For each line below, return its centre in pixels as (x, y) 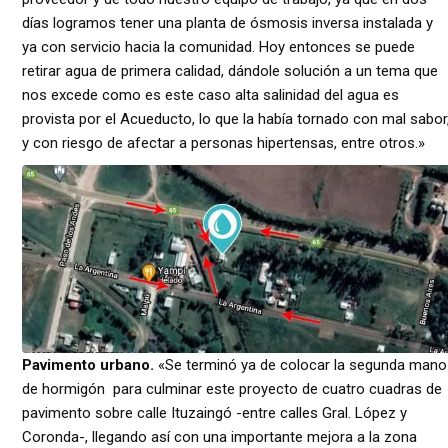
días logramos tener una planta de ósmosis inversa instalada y (227, 23)
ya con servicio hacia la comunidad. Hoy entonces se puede (218, 47)
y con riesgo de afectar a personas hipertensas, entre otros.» (223, 143)
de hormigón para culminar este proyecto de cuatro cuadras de (232, 388)
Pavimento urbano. (88, 364)
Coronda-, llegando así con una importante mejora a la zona (219, 436)
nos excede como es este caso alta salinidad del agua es (210, 95)
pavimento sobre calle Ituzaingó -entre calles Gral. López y (214, 412)
